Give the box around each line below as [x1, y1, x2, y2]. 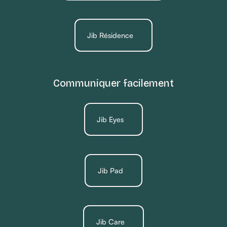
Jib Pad [97, 166, 123, 175]
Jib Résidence [87, 30, 134, 40]
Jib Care [96, 217, 125, 226]
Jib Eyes [97, 115, 124, 124]
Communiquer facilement [53, 77, 174, 90]
